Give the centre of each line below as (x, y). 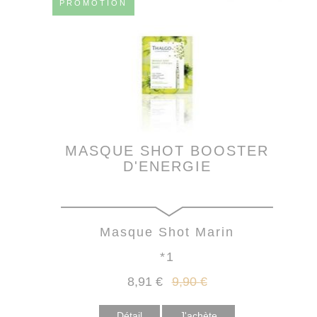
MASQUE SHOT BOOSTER (167, 150)
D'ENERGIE (167, 166)
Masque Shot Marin (167, 232)
